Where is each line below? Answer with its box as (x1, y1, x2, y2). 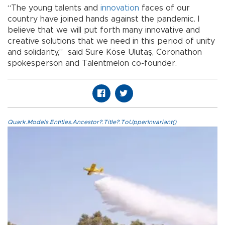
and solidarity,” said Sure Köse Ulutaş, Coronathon (8, 48, 202, 56)
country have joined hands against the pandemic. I (8, 15, 199, 23)
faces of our (139, 4, 190, 12)
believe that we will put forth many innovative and (8, 26, 200, 34)
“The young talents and (8, 4, 100, 12)
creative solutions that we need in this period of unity (8, 37, 215, 45)
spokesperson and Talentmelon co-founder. (8, 59, 177, 67)
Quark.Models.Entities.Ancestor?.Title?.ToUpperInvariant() (8, 119, 176, 125)
